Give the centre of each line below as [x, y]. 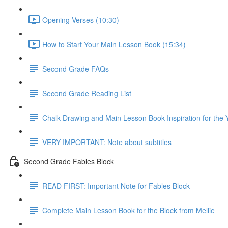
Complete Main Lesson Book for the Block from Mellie [129, 210]
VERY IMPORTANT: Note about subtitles [107, 142]
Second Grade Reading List [87, 93]
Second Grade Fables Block [69, 161]
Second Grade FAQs [76, 68]
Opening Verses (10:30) [81, 20]
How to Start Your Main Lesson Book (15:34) [114, 44]
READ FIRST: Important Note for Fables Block [116, 186]
